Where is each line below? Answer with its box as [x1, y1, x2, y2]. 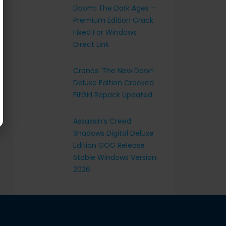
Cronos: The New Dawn [73, 66, 154, 76]
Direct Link [73, 39, 109, 49]
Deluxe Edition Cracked [73, 78, 154, 88]
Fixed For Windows [73, 27, 137, 37]
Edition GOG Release [73, 140, 145, 150]
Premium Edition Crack [73, 15, 153, 25]
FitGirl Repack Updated [73, 90, 152, 100]
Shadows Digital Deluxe [73, 128, 154, 138]
